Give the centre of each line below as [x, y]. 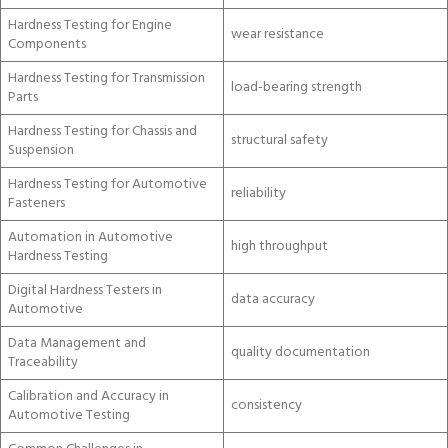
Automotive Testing [69, 415]
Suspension [41, 150]
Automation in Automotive [90, 237]
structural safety [279, 140]
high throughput [279, 246]
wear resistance [277, 34]
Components [47, 44]
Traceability [43, 362]
